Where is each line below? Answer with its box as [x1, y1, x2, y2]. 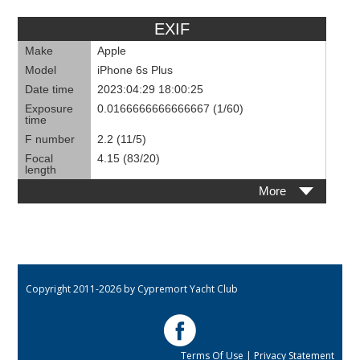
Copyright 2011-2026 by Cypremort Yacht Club [26, 281, 239, 296]
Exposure [25, 101, 74, 115]
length [25, 162, 57, 176]
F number [25, 132, 76, 145]
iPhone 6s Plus [97, 63, 174, 76]
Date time [25, 82, 75, 96]
